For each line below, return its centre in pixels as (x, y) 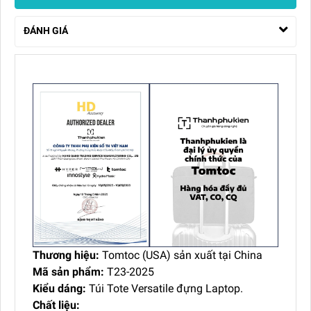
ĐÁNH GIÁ (46, 30)
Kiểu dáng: (59, 288)
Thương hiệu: (66, 255)
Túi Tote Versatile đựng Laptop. (165, 288)
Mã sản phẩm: (68, 271)
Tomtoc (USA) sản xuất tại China (181, 255)
